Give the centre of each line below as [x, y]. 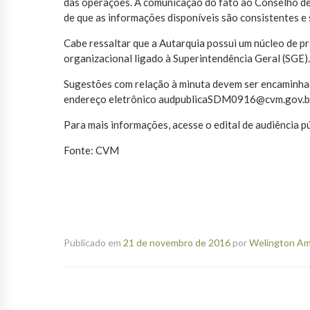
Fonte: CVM [91, 151]
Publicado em [93, 243]
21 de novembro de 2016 [177, 243]
